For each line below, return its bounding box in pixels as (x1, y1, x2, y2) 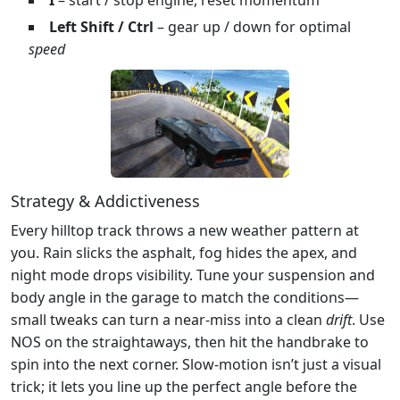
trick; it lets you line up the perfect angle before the (11, 377, 357, 397)
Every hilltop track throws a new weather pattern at (11, 221, 359, 241)
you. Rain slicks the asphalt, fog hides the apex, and (11, 243, 357, 263)
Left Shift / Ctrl (49, 16, 154, 37)
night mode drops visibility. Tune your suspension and (11, 265, 375, 286)
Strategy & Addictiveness (11, 190, 200, 212)
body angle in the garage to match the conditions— (11, 287, 359, 308)
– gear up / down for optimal (154, 16, 351, 37)
